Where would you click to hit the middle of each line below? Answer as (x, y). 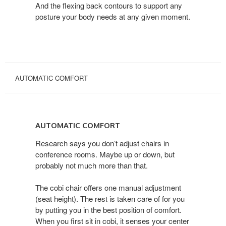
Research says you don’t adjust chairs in (102, 143)
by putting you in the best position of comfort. (108, 209)
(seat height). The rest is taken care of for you (110, 198)
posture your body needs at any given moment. (113, 16)
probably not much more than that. (92, 165)
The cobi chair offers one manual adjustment (108, 187)
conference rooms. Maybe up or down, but (105, 154)
